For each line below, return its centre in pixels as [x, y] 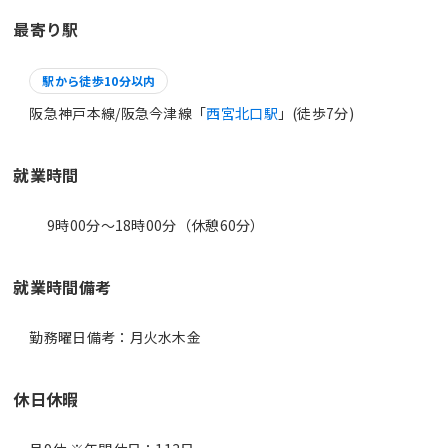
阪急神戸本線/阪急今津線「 [118, 112]
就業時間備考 [62, 286]
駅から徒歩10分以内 [99, 80]
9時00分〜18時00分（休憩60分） [147, 224]
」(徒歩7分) [315, 112]
